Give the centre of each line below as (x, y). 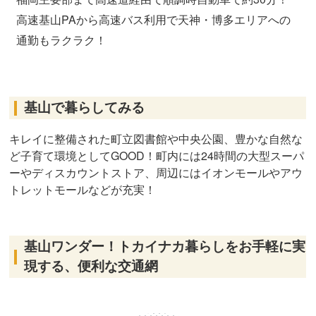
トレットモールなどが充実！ (83, 190)
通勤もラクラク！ (62, 40)
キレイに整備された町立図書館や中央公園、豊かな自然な (156, 139)
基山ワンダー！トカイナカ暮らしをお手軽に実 (165, 246)
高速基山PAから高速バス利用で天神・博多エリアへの (154, 20)
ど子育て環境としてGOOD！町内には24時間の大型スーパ (157, 156)
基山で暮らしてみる (85, 107)
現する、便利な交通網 (91, 266)
